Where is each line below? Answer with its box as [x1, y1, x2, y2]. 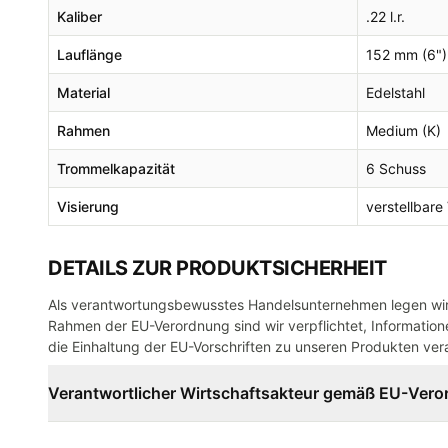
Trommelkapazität [57, 160, 175, 177]
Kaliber [57, 8, 102, 25]
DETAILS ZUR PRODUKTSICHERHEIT [48, 256, 387, 280]
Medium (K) [366, 122, 441, 139]
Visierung [57, 198, 119, 215]
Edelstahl [366, 84, 425, 101]
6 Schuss [366, 160, 426, 177]
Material [57, 84, 110, 101]
